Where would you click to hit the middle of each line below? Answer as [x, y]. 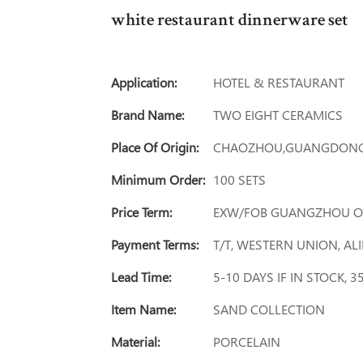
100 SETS [239, 180]
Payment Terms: [155, 245]
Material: [135, 342]
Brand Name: [147, 115]
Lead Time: [141, 277]
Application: [144, 83]
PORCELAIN [247, 342]
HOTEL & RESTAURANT [279, 83]
